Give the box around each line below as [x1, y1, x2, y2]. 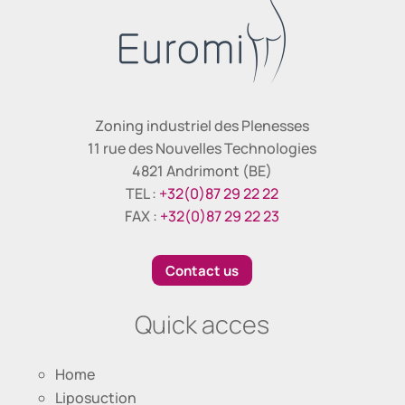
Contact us [165, 260, 240, 280]
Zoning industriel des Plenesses [95, 116, 310, 137]
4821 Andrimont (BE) [132, 161, 273, 182]
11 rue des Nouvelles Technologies [88, 138, 317, 159]
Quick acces [135, 307, 270, 342]
